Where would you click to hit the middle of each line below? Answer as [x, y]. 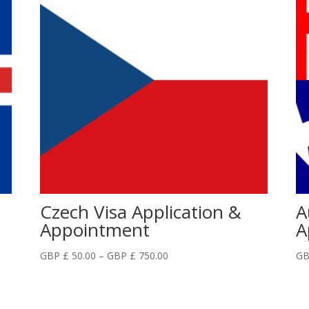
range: [181, 271]
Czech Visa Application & [140, 212]
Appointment [94, 230]
